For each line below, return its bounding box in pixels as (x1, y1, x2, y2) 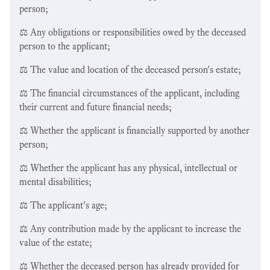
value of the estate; (19, 236, 92, 248)
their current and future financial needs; (19, 101, 172, 113)
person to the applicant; (19, 40, 110, 52)
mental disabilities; (19, 175, 92, 187)
